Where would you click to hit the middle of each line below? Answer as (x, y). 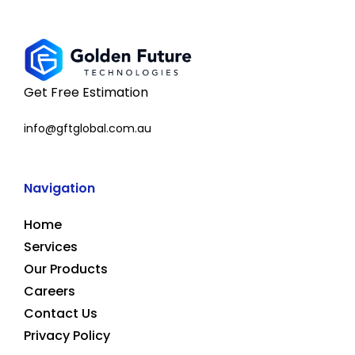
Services (51, 246)
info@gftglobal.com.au (88, 128)
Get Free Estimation (86, 92)
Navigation (59, 188)
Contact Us (61, 313)
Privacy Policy (67, 335)
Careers (50, 291)
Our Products (66, 269)
